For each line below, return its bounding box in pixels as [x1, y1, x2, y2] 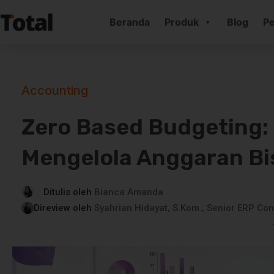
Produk [164, 15, 199, 28]
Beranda [109, 15, 150, 28]
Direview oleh [34, 202, 92, 213]
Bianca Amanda [92, 186, 164, 198]
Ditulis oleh [43, 186, 92, 198]
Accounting [21, 83, 89, 98]
